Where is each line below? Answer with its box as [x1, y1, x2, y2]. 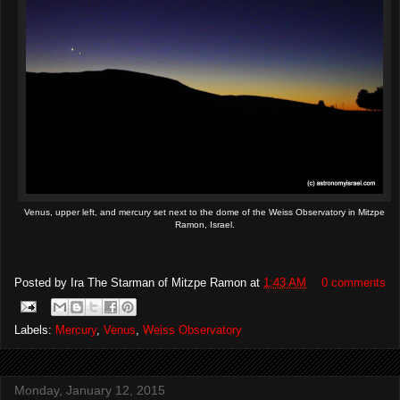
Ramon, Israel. [174, 220, 235, 230]
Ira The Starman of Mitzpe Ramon [71, 276, 246, 290]
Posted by [14, 276, 71, 290]
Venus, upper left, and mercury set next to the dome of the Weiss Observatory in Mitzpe [24, 207, 385, 218]
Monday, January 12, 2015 [14, 382, 165, 397]
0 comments [321, 276, 386, 290]
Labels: [14, 322, 55, 337]
